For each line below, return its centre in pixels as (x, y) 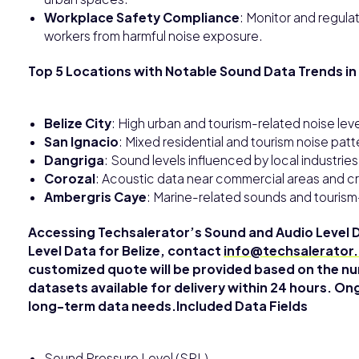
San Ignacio (81, 141)
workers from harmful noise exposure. (153, 35)
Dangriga (74, 159)
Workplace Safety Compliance (142, 17)
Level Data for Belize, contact (126, 250)
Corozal (70, 178)
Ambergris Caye (95, 196)
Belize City (78, 123)
